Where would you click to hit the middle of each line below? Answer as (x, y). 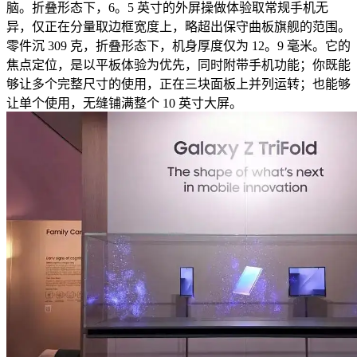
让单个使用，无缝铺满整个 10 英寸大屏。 (124, 103)
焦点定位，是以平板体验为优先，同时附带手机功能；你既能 (178, 65)
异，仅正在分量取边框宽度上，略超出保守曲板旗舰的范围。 (178, 26)
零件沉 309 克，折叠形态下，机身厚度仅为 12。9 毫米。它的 (178, 45)
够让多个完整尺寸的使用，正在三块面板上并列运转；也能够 (178, 84)
